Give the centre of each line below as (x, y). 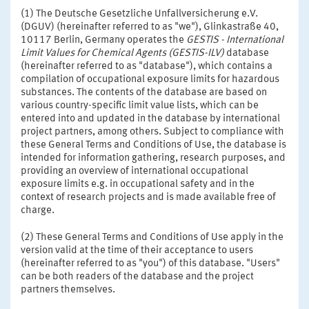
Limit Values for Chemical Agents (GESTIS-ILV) (122, 53)
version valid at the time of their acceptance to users (137, 250)
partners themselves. (68, 290)
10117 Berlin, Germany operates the (103, 40)
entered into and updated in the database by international (150, 119)
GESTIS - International (235, 40)
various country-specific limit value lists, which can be (140, 106)
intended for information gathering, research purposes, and (153, 158)
